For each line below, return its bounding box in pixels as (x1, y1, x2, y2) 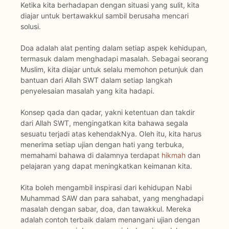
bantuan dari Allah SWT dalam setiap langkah (20, 75, 172, 84)
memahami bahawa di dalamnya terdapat (20, 150, 162, 159)
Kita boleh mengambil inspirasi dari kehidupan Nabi (20, 182, 192, 192)
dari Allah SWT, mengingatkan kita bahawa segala (20, 118, 188, 127)
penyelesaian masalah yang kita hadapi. (20, 86, 154, 95)
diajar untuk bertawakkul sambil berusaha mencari (20, 11, 189, 20)
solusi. (20, 21, 41, 31)
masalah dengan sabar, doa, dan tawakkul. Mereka (20, 204, 191, 213)
